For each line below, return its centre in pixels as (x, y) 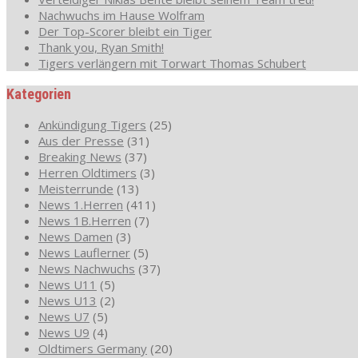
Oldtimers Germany (93, 348)
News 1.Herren (81, 204)
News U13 (68, 300)
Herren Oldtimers (88, 172)
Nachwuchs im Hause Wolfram (121, 15)
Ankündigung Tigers (92, 124)
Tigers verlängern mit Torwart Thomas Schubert (172, 63)
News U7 (64, 316)
